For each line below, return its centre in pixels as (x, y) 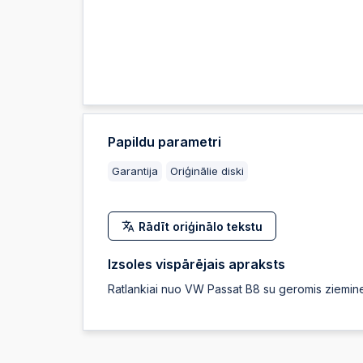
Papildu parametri (164, 142)
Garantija (135, 171)
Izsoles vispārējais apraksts (196, 264)
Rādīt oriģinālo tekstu (201, 226)
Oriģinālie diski (207, 171)
